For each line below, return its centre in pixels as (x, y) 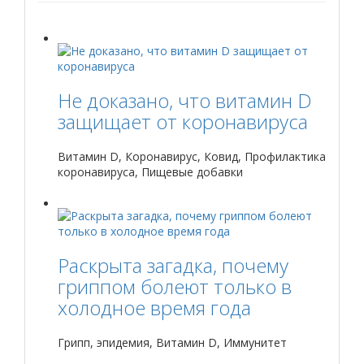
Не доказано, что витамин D (185, 101)
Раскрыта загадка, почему (173, 266)
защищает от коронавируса (183, 122)
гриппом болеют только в (175, 287)
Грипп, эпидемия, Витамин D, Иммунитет (172, 343)
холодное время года (154, 308)
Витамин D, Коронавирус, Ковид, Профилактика (192, 157)
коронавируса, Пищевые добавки (150, 172)
